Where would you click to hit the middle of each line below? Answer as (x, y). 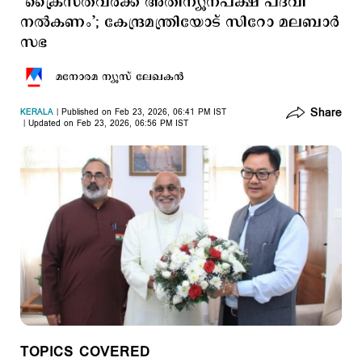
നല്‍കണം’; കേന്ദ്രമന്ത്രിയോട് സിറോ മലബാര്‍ (180, 23)
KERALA (37, 112)
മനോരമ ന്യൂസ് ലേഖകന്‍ (120, 77)
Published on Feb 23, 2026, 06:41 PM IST (144, 112)
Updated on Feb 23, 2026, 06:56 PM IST (108, 124)
